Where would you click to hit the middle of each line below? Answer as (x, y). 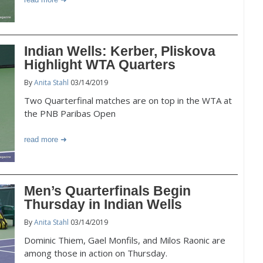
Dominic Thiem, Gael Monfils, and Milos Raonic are (125, 240)
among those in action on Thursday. (96, 253)
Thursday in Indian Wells (103, 204)
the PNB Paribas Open (70, 113)
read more (41, 139)
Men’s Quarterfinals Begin (107, 191)
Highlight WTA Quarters (100, 65)
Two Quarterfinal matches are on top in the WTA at (128, 100)
